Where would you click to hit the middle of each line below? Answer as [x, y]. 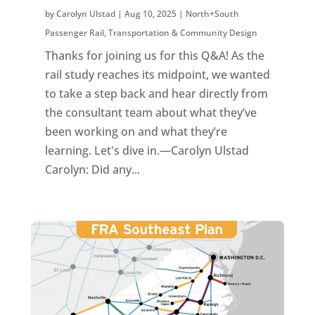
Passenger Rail [74, 32]
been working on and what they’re [136, 131]
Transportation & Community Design [182, 32]
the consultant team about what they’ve [150, 112]
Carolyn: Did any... [92, 169]
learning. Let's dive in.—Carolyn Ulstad [147, 150]
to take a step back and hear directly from [156, 93]
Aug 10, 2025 [150, 13]
